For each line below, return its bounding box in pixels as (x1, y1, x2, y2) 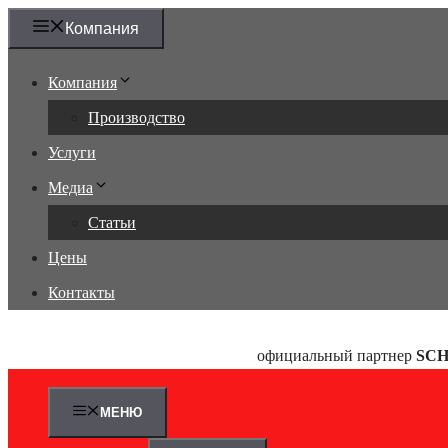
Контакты (48, 284, 115, 301)
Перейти (7, 7, 66, 24)
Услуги (48, 144, 96, 161)
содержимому (7, 43, 101, 60)
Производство (88, 109, 185, 126)
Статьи (88, 214, 136, 231)
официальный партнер (257, 346, 416, 364)
